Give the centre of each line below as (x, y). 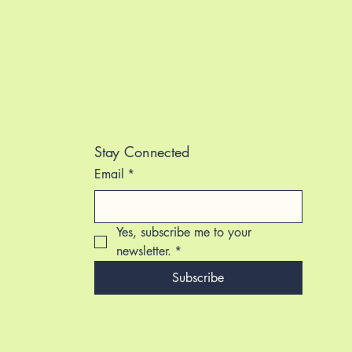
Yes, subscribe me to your (183, 232)
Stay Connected (141, 152)
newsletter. (143, 251)
